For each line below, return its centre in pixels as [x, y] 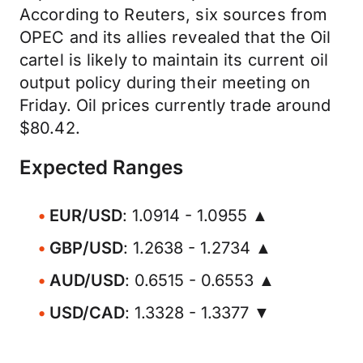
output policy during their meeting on [165, 83]
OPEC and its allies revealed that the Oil [175, 37]
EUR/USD [86, 216]
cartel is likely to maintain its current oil [174, 60]
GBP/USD [86, 248]
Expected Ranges [101, 167]
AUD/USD [87, 280]
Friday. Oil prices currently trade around [175, 105]
